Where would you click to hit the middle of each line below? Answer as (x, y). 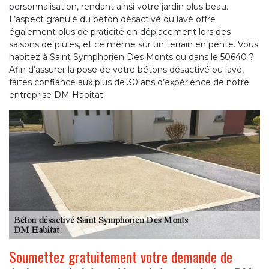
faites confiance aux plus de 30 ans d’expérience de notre (129, 82)
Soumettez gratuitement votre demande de (121, 256)
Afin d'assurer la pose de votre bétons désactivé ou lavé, (126, 69)
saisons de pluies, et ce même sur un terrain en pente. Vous (134, 44)
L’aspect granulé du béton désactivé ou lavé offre (112, 19)
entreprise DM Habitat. (57, 95)
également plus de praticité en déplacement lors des (120, 32)
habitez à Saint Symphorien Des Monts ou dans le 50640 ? (131, 57)
